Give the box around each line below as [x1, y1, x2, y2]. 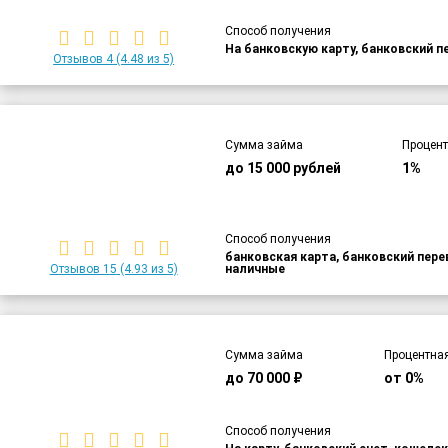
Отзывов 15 [49, 262, 117, 277]
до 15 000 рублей [225, 160, 342, 177]
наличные [225, 262, 286, 277]
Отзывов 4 [53, 52, 114, 67]
